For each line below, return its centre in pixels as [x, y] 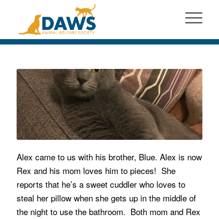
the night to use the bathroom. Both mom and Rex [108, 212]
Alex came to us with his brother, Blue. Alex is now [109, 157]
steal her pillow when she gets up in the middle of [106, 198]
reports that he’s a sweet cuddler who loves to [101, 184]
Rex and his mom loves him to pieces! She [96, 171]
